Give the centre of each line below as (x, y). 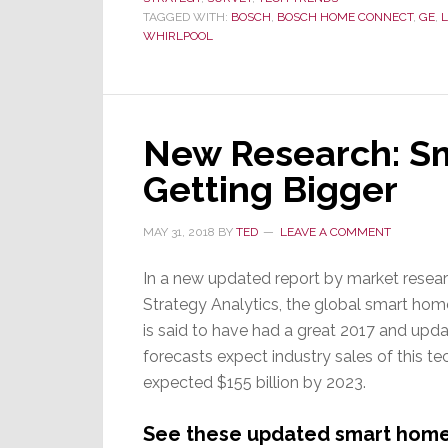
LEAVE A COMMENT (335, 231)
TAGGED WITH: (187, 16)
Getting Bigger (270, 188)
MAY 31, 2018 (179, 231)
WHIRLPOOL (178, 35)
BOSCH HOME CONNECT (345, 16)
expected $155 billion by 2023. (254, 382)
